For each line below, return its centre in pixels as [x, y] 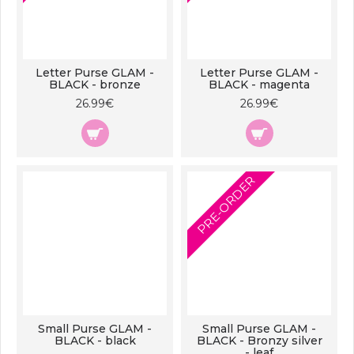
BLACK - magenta [259, 85]
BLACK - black [95, 341]
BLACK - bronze [95, 85]
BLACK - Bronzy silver [259, 341]
